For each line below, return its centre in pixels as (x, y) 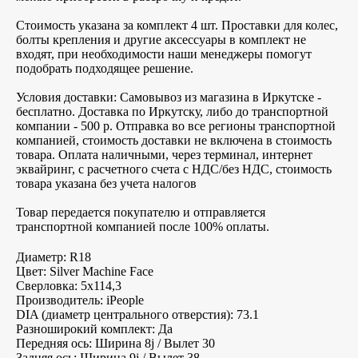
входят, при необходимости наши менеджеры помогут (164, 54)
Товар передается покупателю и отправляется (141, 212)
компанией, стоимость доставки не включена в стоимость (174, 140)
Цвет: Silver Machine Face (85, 271)
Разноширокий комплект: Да (94, 328)
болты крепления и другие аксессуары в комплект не (161, 39)
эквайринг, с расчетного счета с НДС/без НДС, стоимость (174, 169)
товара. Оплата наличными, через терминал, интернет (164, 154)
